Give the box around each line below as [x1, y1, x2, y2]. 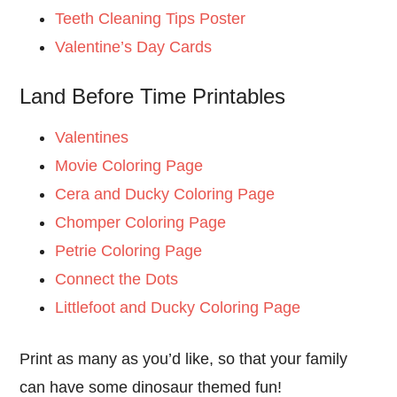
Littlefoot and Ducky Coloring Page [55, 299, 301, 316]
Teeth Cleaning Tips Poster [55, 10, 246, 27]
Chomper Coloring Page [55, 214, 227, 231]
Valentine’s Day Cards [55, 38, 213, 56]
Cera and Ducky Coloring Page [55, 185, 276, 203]
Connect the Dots [55, 270, 179, 288]
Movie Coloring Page [55, 157, 204, 175]
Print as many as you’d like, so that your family [19, 350, 348, 368]
